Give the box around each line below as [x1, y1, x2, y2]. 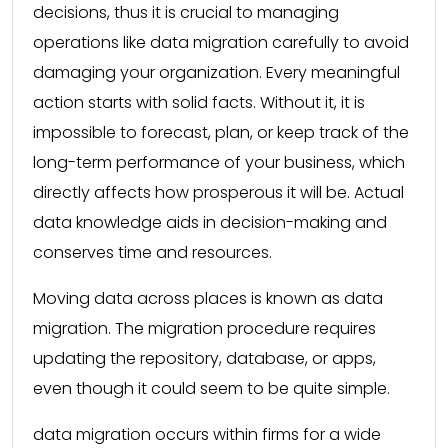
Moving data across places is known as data [33, 286, 383, 310]
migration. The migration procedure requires [33, 316, 376, 340]
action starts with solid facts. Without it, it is [33, 90, 365, 114]
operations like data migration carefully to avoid [33, 30, 409, 54]
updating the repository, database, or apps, [33, 346, 376, 370]
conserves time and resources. [33, 240, 272, 264]
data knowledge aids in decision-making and [33, 210, 387, 234]
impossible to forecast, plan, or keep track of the [33, 120, 409, 144]
